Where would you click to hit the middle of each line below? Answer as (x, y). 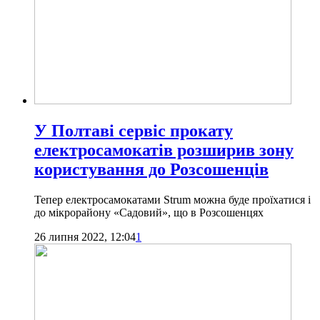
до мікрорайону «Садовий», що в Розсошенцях (149, 212)
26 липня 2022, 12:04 (85, 236)
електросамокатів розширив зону (164, 150)
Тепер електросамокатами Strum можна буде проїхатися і (172, 199)
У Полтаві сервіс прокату (134, 130)
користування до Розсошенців (151, 169)
